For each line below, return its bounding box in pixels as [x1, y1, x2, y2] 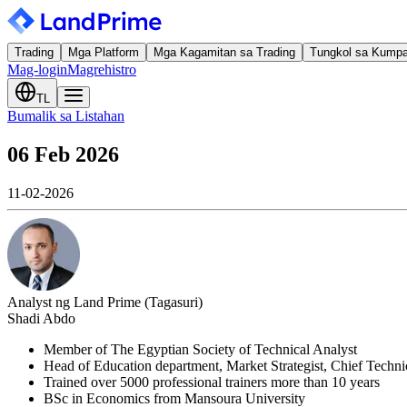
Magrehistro [67, 62, 136, 77]
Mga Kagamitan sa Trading [154, 45, 295, 59]
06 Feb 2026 [7, 142, 119, 166]
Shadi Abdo [7, 310, 75, 326]
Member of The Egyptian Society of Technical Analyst [44, 341, 357, 357]
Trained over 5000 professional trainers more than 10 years [44, 373, 380, 390]
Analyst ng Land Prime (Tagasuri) [7, 293, 203, 310]
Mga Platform [68, 45, 139, 59]
